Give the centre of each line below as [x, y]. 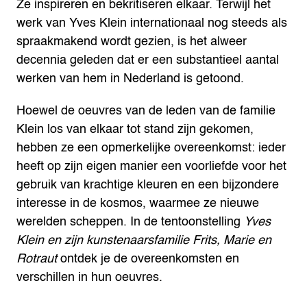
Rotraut [37, 259]
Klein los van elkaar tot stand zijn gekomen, [135, 129]
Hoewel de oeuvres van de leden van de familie [146, 111]
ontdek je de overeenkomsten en [148, 259]
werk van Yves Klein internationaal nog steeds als [152, 23]
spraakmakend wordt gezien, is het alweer [132, 41]
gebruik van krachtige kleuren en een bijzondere [148, 185]
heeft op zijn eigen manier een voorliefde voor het [151, 166]
